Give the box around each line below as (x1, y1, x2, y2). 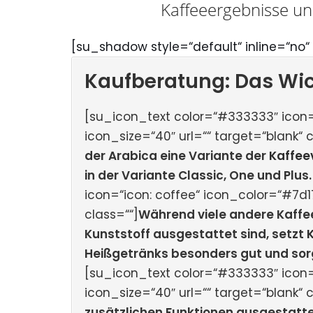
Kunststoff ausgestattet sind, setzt (85, 225, 307, 242)
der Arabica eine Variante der (85, 147, 269, 164)
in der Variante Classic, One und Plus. (85, 166, 312, 184)
